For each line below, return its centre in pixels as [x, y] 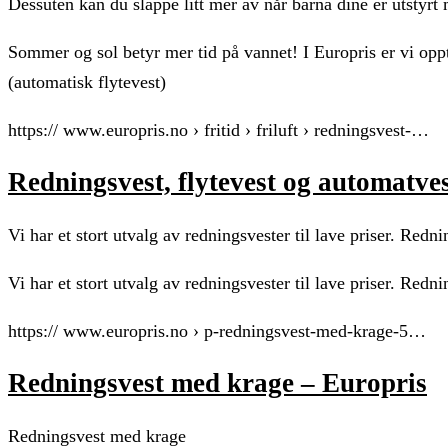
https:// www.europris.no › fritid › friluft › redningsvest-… [218, 130]
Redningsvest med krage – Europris [217, 383]
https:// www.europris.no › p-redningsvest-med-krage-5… [217, 330]
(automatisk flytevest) [87, 82]
